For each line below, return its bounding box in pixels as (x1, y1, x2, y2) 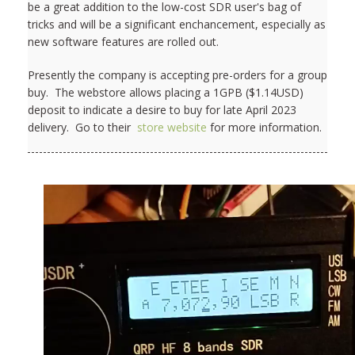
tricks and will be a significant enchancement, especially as (28, 16, 326, 32)
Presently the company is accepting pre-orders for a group (28, 67, 327, 82)
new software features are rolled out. (28, 33, 219, 49)
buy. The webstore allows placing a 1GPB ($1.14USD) (28, 84, 303, 100)
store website (137, 119, 207, 135)
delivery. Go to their (28, 119, 137, 135)
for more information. (207, 119, 322, 135)
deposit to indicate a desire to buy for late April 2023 (28, 101, 296, 117)
